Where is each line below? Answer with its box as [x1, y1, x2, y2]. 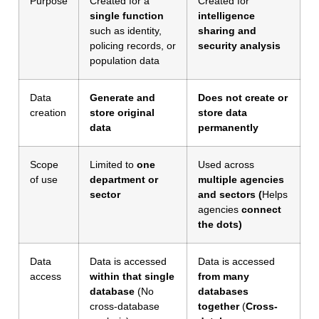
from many [198, 271, 249, 283]
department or [90, 174, 158, 186]
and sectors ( [198, 189, 262, 201]
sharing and [198, 25, 256, 37]
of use [30, 174, 58, 186]
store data [198, 107, 247, 119]
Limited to [90, 159, 137, 171]
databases [198, 286, 249, 298]
